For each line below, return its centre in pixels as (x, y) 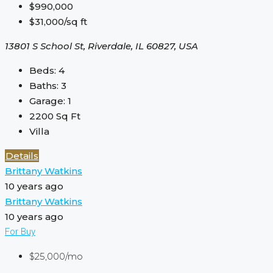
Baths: (44, 86)
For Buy (20, 232)
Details (22, 156)
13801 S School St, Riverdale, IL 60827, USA (101, 46)
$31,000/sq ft (58, 22)
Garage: (47, 101)
